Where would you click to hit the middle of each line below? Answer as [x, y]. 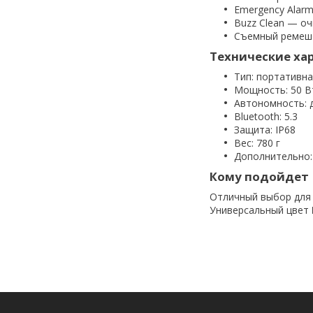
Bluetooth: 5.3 [266, 116]
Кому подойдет [259, 176]
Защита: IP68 [265, 129]
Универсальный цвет [261, 210]
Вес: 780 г [257, 143]
